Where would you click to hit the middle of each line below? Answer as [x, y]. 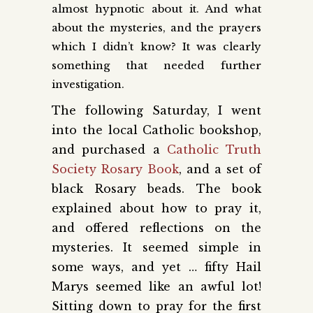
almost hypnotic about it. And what [156, 8]
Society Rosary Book [115, 169]
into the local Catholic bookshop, [156, 130]
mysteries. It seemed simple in [156, 247]
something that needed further [156, 65]
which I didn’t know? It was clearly [156, 46]
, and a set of [220, 169]
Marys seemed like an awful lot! [156, 286]
